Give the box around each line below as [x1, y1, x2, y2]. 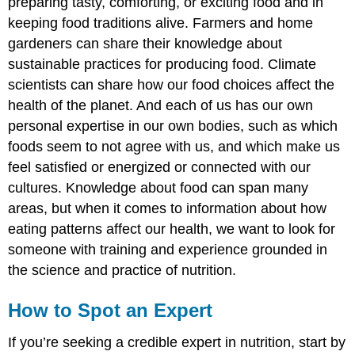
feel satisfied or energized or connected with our [8, 159, 311, 176]
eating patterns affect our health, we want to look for [8, 221, 336, 238]
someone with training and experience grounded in [8, 242, 328, 258]
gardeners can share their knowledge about [8, 36, 283, 52]
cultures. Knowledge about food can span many [8, 180, 309, 197]
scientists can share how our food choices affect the [8, 77, 335, 94]
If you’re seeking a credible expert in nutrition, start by [8, 334, 346, 351]
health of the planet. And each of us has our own [8, 97, 314, 114]
